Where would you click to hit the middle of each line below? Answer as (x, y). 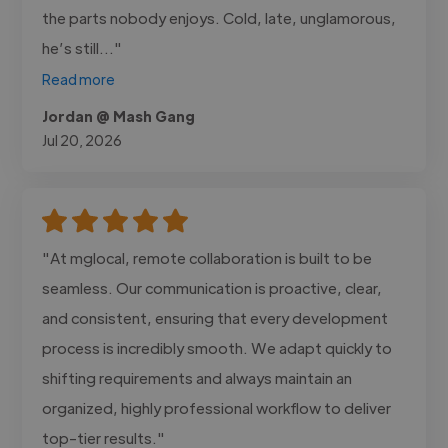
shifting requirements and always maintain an (197, 377)
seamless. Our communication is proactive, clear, (212, 287)
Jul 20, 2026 (82, 139)
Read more (79, 78)
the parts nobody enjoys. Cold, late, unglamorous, (219, 17)
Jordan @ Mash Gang (119, 115)
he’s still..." (82, 47)
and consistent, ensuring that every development (215, 317)
